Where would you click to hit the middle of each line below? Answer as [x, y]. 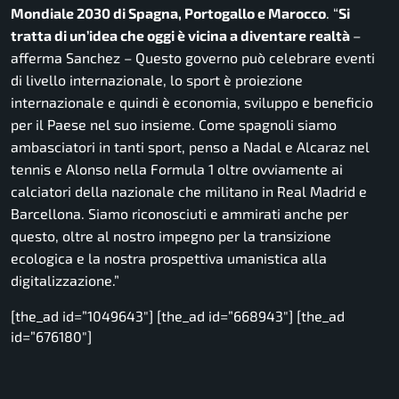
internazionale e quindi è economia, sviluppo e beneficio [192, 102]
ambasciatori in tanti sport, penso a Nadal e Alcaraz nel [190, 147]
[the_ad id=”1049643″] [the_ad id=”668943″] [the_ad [178, 316]
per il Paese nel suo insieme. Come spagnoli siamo [174, 125]
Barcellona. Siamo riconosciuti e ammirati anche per [179, 214]
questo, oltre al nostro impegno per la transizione [171, 236]
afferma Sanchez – [73, 58]
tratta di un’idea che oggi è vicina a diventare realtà [180, 36]
